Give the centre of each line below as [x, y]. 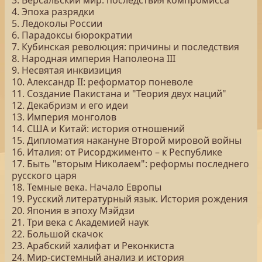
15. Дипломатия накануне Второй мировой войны [127, 140]
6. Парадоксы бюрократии [72, 35]
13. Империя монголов [69, 117]
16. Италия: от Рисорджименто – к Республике [117, 152]
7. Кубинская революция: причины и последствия [125, 47]
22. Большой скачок [57, 234]
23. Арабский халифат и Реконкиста [93, 246]
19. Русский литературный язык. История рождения [130, 199]
